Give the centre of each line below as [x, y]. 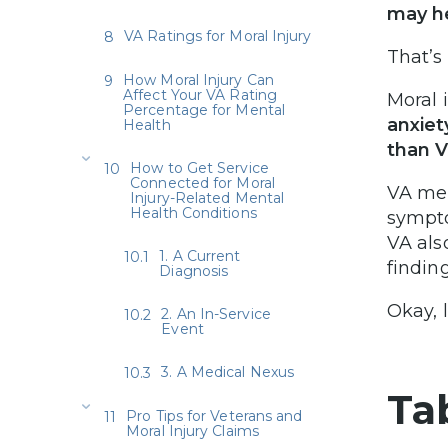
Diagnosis [194, 270]
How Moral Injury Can [198, 79]
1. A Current [200, 255]
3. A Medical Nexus [227, 371]
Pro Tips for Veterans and [214, 415]
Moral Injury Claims [192, 430]
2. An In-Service [216, 313]
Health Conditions [193, 212]
